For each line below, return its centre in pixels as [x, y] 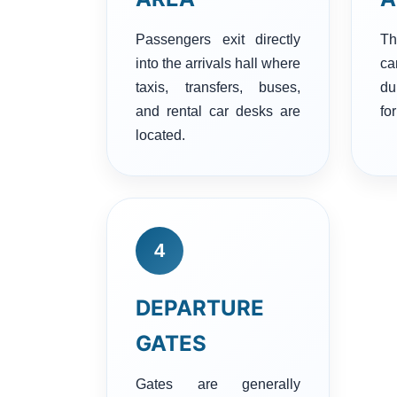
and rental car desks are [218, 111]
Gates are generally [218, 384]
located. [160, 135]
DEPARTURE [200, 307]
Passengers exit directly [218, 39]
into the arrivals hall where [218, 63]
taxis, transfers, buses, [218, 87]
